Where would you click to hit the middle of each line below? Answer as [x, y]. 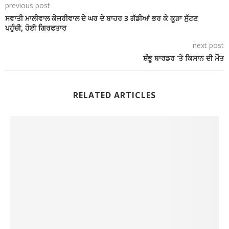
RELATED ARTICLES [114, 95]
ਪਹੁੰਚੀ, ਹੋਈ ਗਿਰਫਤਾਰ [36, 28]
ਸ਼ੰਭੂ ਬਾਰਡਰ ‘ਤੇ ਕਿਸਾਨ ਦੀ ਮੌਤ [184, 58]
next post [208, 45]
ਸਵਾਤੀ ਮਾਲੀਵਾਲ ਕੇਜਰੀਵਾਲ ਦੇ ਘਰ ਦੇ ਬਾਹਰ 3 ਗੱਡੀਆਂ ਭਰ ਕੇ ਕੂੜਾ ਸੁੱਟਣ [101, 18]
